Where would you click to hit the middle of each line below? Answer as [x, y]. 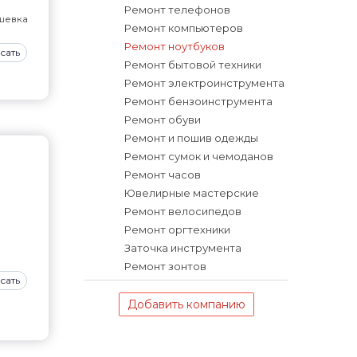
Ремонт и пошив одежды [191, 138]
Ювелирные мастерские [192, 193]
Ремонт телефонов [177, 10]
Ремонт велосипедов [183, 211]
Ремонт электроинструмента [204, 83]
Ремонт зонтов [165, 266]
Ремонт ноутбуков [175, 46]
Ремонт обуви [163, 120]
